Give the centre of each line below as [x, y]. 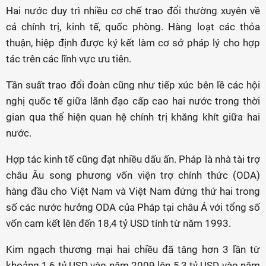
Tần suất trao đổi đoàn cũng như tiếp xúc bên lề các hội [133, 85]
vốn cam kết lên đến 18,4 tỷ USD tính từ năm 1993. [118, 223]
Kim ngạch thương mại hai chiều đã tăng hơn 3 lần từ [133, 249]
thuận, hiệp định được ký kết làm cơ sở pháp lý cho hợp [133, 43]
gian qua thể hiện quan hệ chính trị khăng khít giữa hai [133, 117]
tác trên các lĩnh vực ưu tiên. [69, 59]
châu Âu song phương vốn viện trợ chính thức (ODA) [133, 175]
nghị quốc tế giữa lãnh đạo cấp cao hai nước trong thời [133, 101]
